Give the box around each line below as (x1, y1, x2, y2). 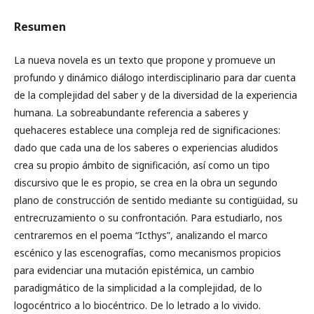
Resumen (14, 19, 66, 34)
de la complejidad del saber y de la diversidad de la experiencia (14, 88, 297, 102)
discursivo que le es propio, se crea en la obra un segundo (14, 176, 278, 189)
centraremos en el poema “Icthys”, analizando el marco (14, 228, 268, 242)
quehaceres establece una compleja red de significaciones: (14, 123, 280, 137)
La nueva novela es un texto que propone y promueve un (14, 53, 275, 67)
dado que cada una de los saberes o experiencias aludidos (14, 141, 278, 154)
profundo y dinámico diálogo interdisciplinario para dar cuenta (14, 71, 296, 84)
